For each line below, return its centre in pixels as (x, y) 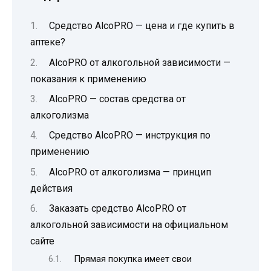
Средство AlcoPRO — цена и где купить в (142, 26)
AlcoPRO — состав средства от (117, 99)
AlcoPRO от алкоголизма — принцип (130, 172)
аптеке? (48, 42)
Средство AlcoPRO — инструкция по (129, 135)
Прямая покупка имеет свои (132, 259)
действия (51, 188)
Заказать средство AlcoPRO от (117, 209)
